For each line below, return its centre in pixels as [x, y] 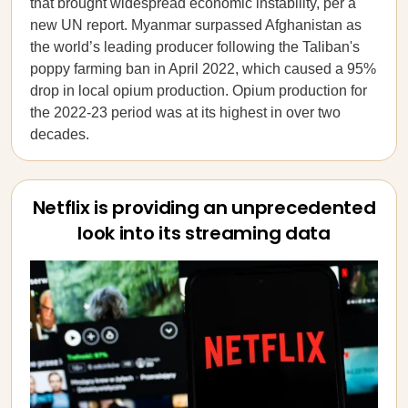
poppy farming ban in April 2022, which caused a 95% [203, 69]
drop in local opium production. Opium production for [199, 91]
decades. [60, 134]
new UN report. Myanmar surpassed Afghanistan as [196, 25]
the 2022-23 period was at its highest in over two [185, 112]
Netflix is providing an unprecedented [204, 208]
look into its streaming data [204, 233]
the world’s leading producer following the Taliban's [195, 47]
